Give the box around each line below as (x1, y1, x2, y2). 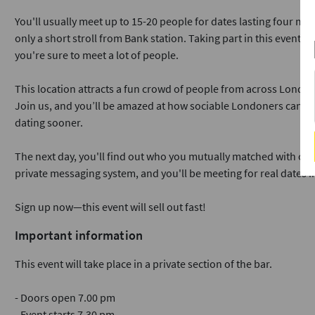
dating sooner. (15, 115, 83, 129)
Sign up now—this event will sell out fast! (15, 200, 206, 214)
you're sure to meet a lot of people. (15, 48, 179, 62)
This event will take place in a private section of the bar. (15, 257, 272, 271)
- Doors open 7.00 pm (15, 290, 115, 304)
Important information (15, 227, 143, 243)
